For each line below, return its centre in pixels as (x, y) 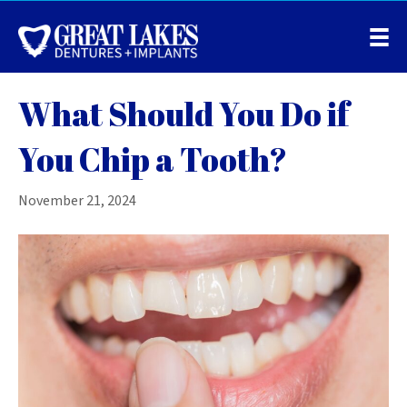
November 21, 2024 (77, 200)
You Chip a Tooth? (153, 159)
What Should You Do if (184, 113)
